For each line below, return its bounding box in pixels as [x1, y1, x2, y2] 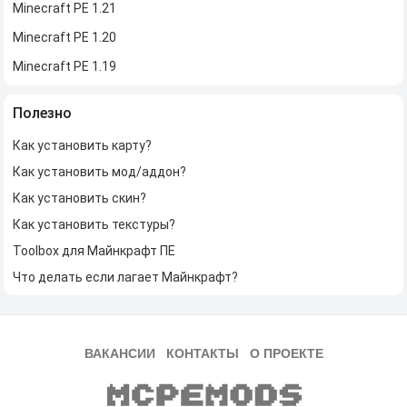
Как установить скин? [13, 190, 147, 205]
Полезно [13, 104, 73, 122]
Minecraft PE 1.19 [13, 58, 117, 74]
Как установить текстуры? [13, 216, 176, 232]
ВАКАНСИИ [84, 345, 166, 361]
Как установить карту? [13, 137, 153, 153]
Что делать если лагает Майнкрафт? [13, 269, 239, 284]
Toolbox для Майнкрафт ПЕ [13, 243, 176, 258]
